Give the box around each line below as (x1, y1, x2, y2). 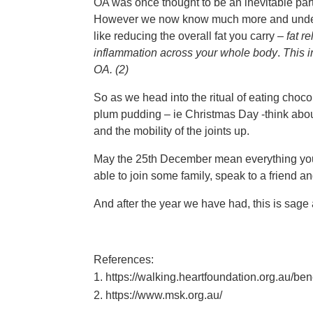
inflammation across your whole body (94, 46, 278, 59)
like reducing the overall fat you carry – (94, 29, 287, 42)
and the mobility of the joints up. (94, 124, 250, 137)
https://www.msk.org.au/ (105, 289, 223, 301)
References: (94, 253, 154, 265)
